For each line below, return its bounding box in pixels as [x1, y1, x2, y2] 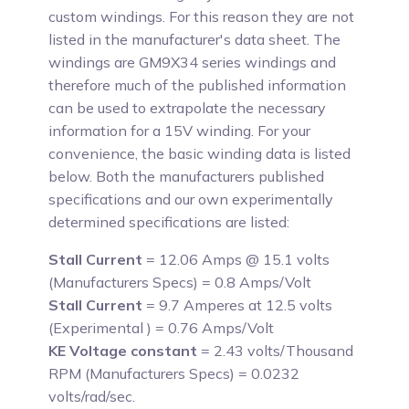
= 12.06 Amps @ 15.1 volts [142, 250, 330, 268]
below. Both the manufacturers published [48, 167, 325, 185]
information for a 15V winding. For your [48, 121, 311, 140]
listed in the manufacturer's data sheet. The [48, 30, 341, 48]
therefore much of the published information [48, 76, 347, 94]
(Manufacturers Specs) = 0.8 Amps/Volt [48, 273, 312, 291]
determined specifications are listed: [48, 213, 290, 231]
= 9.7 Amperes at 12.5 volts [142, 296, 333, 314]
